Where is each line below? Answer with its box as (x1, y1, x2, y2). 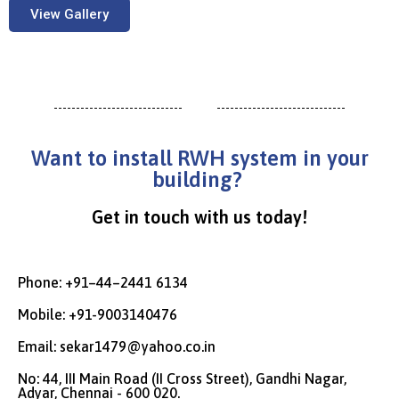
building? (151, 167, 248, 191)
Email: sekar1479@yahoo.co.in (18, 338, 216, 354)
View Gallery (30, 6, 109, 22)
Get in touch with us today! (92, 207, 307, 227)
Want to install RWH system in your (30, 146, 369, 170)
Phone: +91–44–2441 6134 (18, 274, 188, 290)
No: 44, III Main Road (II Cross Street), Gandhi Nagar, (18, 370, 346, 387)
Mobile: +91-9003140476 (18, 306, 177, 322)
